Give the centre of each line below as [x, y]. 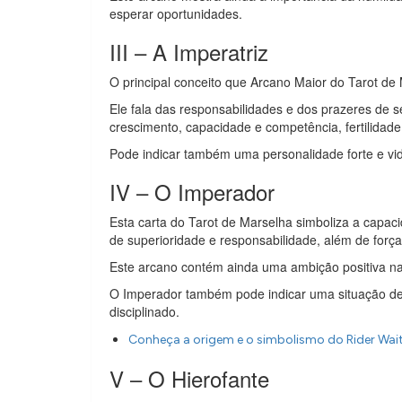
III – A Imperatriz [189, 52]
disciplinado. [144, 311]
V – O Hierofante [189, 378]
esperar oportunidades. [176, 13]
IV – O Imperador [192, 192]
